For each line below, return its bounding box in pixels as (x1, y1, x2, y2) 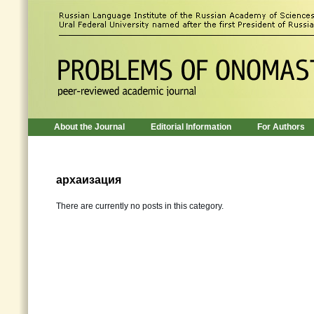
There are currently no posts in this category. (56, 201, 224, 211)
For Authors (257, 122, 305, 132)
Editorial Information (151, 122, 231, 132)
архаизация (56, 174, 121, 186)
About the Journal (54, 122, 125, 132)
